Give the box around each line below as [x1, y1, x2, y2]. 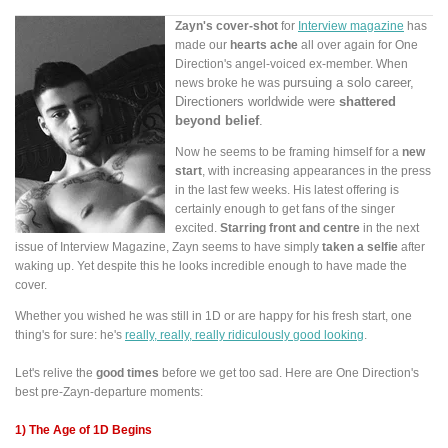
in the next [360, 221, 419, 235]
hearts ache [230, 38, 298, 52]
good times [96, 365, 159, 379]
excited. [175, 221, 220, 235]
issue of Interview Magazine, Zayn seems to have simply [15, 240, 322, 254]
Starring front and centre [220, 221, 360, 235]
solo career [347, 75, 410, 91]
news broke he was [175, 76, 283, 90]
